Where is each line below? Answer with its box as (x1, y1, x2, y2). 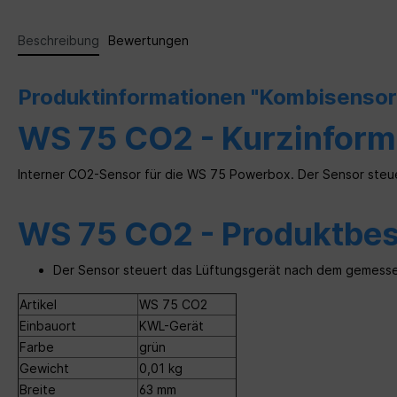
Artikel (19, 297, 57, 313)
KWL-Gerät (139, 318, 204, 334)
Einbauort (19, 318, 76, 334)
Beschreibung (18, 33, 99, 49)
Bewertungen (108, 33, 189, 49)
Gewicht (19, 361, 69, 377)
